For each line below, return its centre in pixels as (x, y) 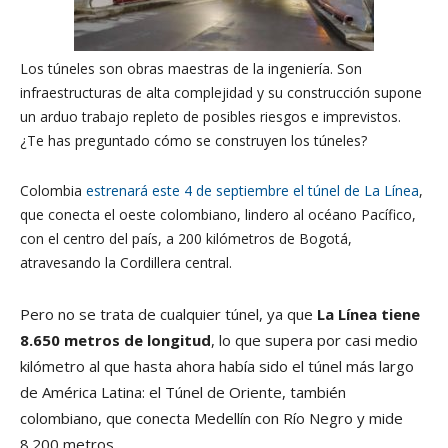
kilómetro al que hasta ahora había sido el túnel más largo (217, 366)
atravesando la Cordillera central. (126, 262)
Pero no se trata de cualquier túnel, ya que (166, 314)
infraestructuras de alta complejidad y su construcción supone (221, 92)
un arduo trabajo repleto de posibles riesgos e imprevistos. (210, 116)
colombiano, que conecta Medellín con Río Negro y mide (211, 418)
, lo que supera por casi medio (314, 340)
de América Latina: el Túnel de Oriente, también (183, 392)
